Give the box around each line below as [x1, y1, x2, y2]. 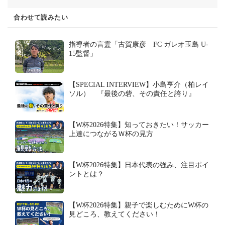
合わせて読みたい [14, 14, 68, 22]
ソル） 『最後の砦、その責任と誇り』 [69, 90, 195, 98]
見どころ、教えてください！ [69, 210, 160, 218]
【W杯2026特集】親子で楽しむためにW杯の [69, 201, 208, 209]
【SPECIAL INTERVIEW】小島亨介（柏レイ [69, 81, 209, 89]
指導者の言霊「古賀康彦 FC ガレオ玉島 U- [69, 41, 208, 49]
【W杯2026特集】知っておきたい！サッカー [69, 121, 209, 129]
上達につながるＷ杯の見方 [69, 130, 153, 138]
